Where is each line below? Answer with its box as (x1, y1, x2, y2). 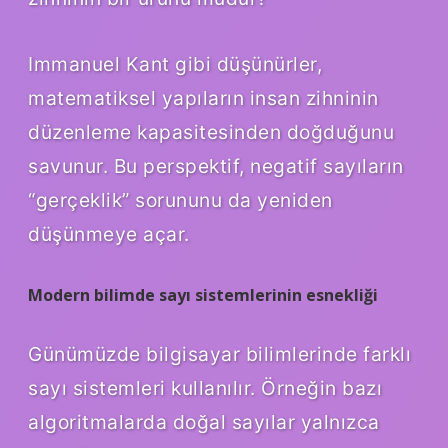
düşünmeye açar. (28, 221, 190, 246)
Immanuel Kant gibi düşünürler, (28, 51, 322, 76)
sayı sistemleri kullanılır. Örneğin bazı (28, 375, 382, 400)
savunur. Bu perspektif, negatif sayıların (28, 153, 404, 178)
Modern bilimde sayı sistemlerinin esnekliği (28, 283, 378, 306)
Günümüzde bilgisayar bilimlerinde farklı (28, 341, 411, 366)
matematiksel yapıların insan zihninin (28, 85, 379, 110)
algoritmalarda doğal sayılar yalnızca (28, 409, 380, 434)
